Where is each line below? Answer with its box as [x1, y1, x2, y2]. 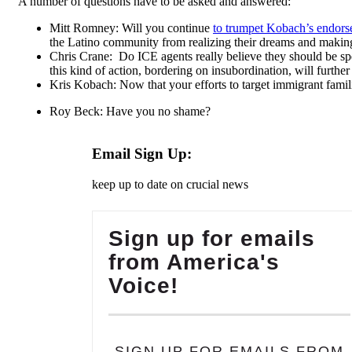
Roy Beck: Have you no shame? [49, 104, 211, 118]
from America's [108, 250, 280, 274]
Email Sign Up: [92, 145, 192, 163]
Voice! [108, 273, 178, 298]
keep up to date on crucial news [92, 178, 248, 191]
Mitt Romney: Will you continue [49, 20, 213, 35]
